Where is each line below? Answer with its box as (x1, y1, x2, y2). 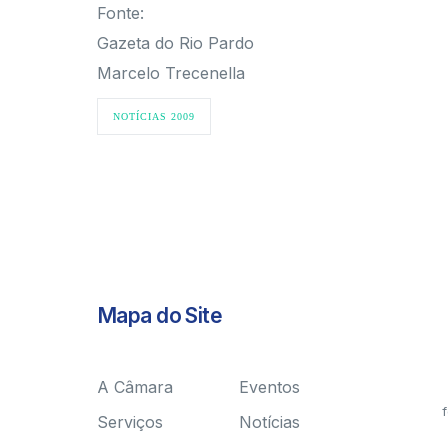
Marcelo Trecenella (97, 63, 245, 83)
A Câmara (97, 377, 173, 397)
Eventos (239, 377, 301, 397)
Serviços (97, 412, 163, 432)
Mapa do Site (97, 303, 223, 328)
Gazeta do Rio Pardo (97, 33, 254, 53)
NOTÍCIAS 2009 (113, 111, 195, 122)
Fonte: (97, 3, 144, 23)
